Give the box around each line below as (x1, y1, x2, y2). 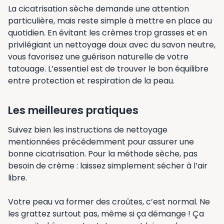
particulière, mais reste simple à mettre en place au (8, 15, 212, 27)
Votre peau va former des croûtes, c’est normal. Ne (8, 196, 210, 208)
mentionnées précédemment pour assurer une (8, 136, 194, 148)
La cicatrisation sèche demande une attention (8, 3, 189, 15)
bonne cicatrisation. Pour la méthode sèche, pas (8, 148, 197, 160)
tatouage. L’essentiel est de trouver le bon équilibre (8, 63, 208, 75)
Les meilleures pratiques (8, 102, 138, 118)
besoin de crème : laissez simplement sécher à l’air (8, 160, 207, 172)
